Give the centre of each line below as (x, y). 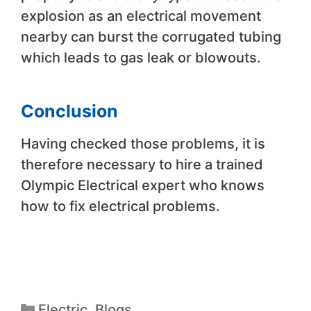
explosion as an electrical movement (141, 16)
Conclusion (69, 111)
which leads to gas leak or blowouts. (141, 58)
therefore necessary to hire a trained (142, 165)
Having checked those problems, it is (143, 144)
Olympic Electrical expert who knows (143, 186)
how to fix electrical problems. (122, 207)
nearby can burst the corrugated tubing (151, 37)
